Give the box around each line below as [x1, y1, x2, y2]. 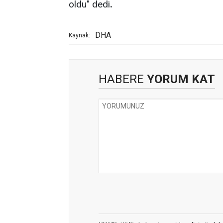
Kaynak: [69, 32, 90, 39]
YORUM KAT [144, 72, 215, 86]
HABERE [99, 72, 144, 86]
